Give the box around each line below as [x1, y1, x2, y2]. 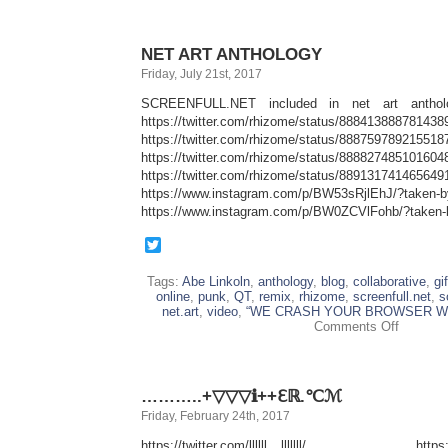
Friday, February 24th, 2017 [141, 409, 290, 423]
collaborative [353, 274, 426, 289]
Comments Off [313, 319, 399, 334]
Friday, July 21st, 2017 [141, 67, 262, 81]
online [155, 289, 190, 304]
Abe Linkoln [182, 274, 250, 289]
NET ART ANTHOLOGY [141, 44, 322, 64]
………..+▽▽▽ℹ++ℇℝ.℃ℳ [141, 386, 342, 406]
